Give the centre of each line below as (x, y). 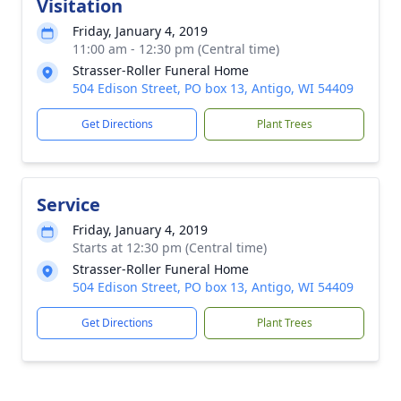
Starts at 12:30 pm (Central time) (170, 247)
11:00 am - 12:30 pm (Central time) (176, 49)
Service (68, 205)
